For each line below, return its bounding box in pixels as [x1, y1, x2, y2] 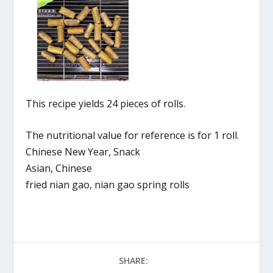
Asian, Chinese [26, 161, 93, 175]
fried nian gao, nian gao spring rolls [26, 178, 190, 192]
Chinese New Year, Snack [26, 145, 141, 159]
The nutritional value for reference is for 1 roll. [26, 129, 242, 143]
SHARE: [119, 255, 148, 267]
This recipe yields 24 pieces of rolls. [26, 96, 186, 110]
